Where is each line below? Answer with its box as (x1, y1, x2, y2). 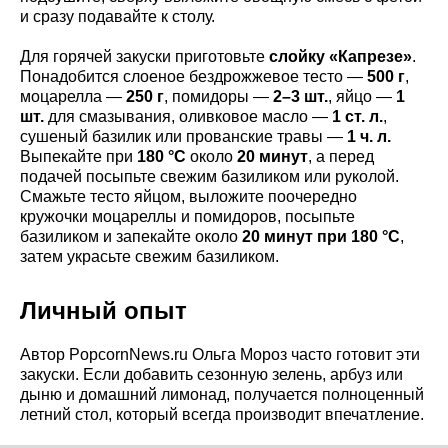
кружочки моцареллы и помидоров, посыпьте (20, 207, 355, 225)
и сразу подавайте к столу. (20, 7, 215, 25)
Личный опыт (20, 296, 187, 324)
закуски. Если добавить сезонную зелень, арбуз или (20, 365, 403, 383)
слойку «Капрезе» (269, 47, 412, 65)
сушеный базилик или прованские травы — (20, 127, 347, 145)
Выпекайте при (20, 147, 137, 165)
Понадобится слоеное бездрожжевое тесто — (20, 67, 367, 85)
